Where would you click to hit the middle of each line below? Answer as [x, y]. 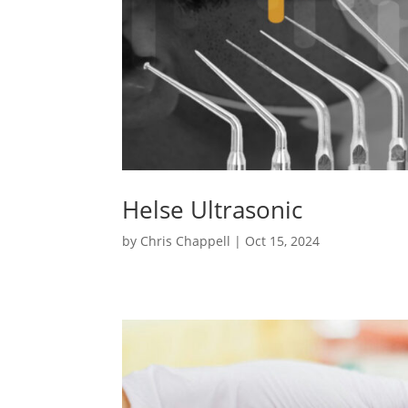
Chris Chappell [186, 240]
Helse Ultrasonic [213, 209]
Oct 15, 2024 [283, 240]
